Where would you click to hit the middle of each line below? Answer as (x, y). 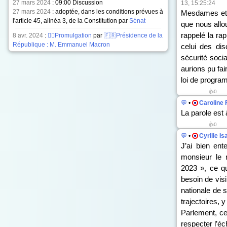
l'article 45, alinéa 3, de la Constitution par (71, 21)
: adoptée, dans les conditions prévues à (107, 12)
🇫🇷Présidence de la (133, 35)
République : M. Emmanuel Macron (61, 45)
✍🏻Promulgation (70, 35)
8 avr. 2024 (28, 35)
